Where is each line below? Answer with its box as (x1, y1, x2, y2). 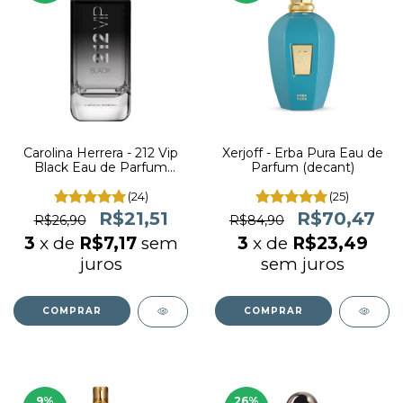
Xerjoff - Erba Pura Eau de (221, 145, 383, 161)
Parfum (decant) (250, 159, 354, 175)
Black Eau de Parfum (34, 159, 167, 175)
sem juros (260, 254, 345, 274)
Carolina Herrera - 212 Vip (23, 145, 178, 161)
